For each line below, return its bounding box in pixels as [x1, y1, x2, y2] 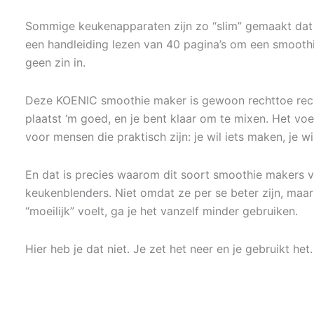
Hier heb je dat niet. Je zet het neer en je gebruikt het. [25, 242, 313, 256]
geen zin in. [25, 55, 86, 69]
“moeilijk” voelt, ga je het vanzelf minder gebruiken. [25, 204, 298, 218]
